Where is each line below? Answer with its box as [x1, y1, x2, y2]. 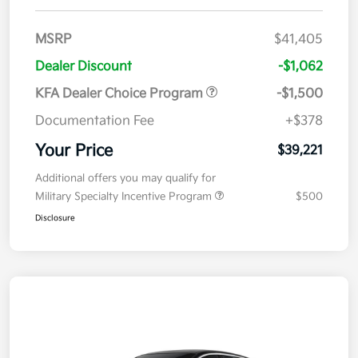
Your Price [35, 141, 113, 161]
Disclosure [35, 213, 75, 224]
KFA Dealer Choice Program [35, 86, 206, 102]
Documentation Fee [35, 113, 154, 129]
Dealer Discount [35, 59, 132, 75]
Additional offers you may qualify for [35, 172, 216, 185]
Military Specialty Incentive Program [35, 190, 215, 204]
